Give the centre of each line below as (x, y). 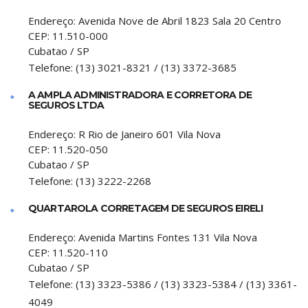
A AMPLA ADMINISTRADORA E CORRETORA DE (140, 95)
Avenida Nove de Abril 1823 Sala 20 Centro (180, 21)
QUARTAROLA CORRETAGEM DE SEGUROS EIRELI (146, 208)
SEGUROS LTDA (66, 105)
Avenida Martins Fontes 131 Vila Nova (168, 237)
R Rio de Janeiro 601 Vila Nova (150, 134)
